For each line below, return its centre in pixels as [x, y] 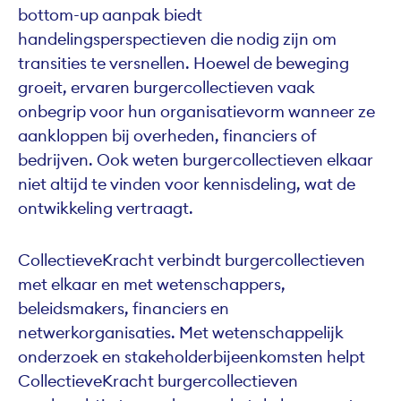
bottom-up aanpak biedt [110, 15]
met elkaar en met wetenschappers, [152, 284]
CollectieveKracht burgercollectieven [158, 380]
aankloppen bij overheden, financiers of [167, 136]
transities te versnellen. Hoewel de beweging [183, 64]
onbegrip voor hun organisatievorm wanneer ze [196, 112]
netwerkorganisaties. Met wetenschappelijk [181, 332]
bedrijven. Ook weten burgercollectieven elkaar [196, 160]
